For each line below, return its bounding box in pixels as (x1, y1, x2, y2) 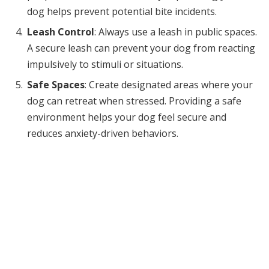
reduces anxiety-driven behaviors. (27, 126, 178, 140)
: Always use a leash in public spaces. (94, 25, 257, 38)
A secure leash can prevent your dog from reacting (27, 41, 255, 55)
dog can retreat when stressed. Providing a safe (27, 94, 241, 107)
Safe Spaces (27, 77, 85, 91)
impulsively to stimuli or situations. (27, 57, 183, 71)
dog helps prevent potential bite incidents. (27, 4, 217, 18)
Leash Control (27, 25, 94, 38)
